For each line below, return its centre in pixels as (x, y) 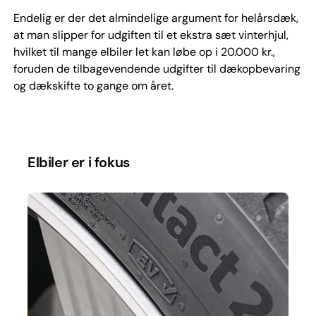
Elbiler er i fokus (78, 162)
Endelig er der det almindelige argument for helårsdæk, (156, 18)
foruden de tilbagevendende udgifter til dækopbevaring (157, 68)
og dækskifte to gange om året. (93, 85)
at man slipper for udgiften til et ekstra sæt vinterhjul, (151, 35)
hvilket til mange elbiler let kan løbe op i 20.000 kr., (144, 51)
